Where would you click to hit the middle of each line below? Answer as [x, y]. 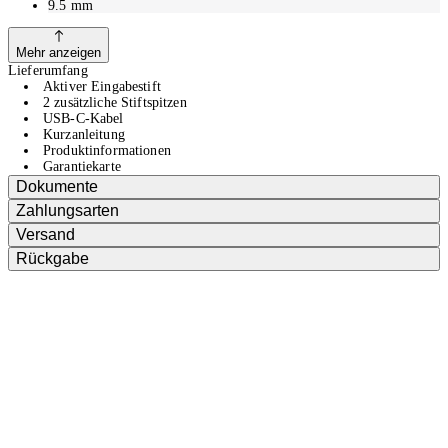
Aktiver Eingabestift [102, 86]
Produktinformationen [107, 150]
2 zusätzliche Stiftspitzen [115, 102]
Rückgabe [52, 258]
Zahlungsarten [67, 210]
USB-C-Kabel [83, 118]
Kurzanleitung [84, 134]
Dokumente [57, 186]
